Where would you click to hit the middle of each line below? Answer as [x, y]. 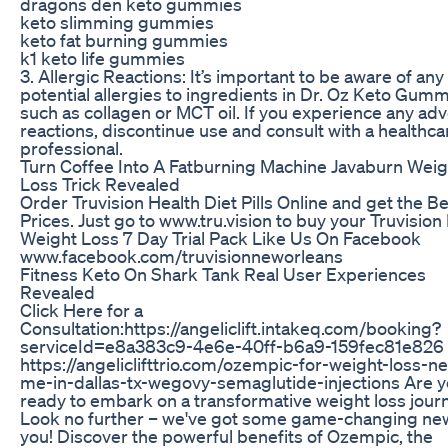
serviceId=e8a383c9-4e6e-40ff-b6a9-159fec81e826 [232, 345]
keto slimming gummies [117, 21]
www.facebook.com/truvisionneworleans [181, 255]
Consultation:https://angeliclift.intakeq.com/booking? [230, 327]
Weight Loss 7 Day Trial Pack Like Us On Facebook [220, 237]
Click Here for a [81, 309]
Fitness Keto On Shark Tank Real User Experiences [223, 273]
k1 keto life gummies [102, 57]
